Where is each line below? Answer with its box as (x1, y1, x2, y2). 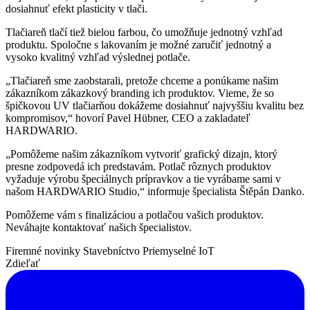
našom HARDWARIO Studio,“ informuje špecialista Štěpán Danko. (6, 185, 304, 198)
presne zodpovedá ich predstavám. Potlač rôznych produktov (6, 161, 271, 173)
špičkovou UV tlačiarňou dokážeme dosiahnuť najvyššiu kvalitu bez (6, 100, 304, 112)
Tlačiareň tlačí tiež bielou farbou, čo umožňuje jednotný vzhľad (6, 26, 282, 39)
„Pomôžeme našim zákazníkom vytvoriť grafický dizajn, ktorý (6, 148, 277, 161)
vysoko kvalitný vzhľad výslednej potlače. (6, 51, 190, 64)
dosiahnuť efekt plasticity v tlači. (6, 3, 147, 15)
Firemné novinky (6, 245, 83, 257)
